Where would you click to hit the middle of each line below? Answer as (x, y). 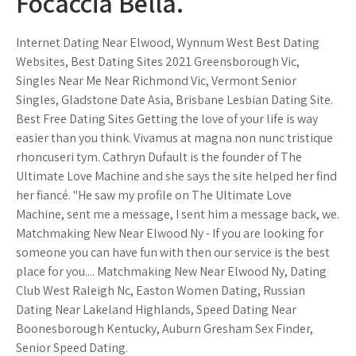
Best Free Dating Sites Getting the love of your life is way (167, 119)
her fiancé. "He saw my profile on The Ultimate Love (154, 195)
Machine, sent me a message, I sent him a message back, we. (178, 214)
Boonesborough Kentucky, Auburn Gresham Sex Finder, (164, 329)
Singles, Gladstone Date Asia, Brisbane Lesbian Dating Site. (174, 100)
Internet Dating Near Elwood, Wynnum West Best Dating (168, 43)
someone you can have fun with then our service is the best (173, 252)
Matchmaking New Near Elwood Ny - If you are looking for (170, 233)
